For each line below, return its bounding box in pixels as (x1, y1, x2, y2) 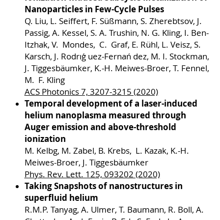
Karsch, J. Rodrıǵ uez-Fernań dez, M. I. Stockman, (24, 51, 209, 62)
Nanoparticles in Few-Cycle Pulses (24, 3, 164, 15)
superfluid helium (24, 192, 98, 204)
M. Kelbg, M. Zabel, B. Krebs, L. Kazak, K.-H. (24, 145, 189, 157)
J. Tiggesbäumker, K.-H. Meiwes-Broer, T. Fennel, (24, 63, 209, 74)
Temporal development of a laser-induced (24, 98, 197, 110)
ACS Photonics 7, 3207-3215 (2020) (24, 86, 158, 98)
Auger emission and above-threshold (24, 121, 176, 133)
